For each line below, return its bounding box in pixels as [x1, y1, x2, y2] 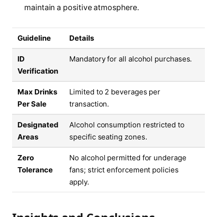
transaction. [69, 99, 109, 109]
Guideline [17, 33, 51, 43]
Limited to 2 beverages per [69, 87, 161, 97]
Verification [17, 66, 59, 76]
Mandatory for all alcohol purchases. [69, 54, 192, 64]
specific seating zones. [69, 132, 147, 142]
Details [69, 33, 94, 43]
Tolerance [17, 165, 53, 175]
